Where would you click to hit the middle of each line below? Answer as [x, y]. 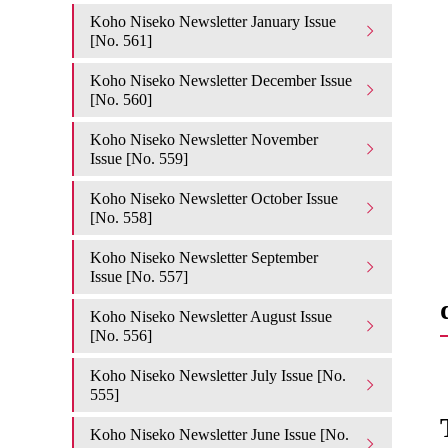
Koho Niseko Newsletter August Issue [211, 316]
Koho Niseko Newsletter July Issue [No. [218, 375]
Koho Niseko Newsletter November [204, 139]
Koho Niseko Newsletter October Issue [214, 198]
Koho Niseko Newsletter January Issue [213, 21]
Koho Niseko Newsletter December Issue [221, 80]
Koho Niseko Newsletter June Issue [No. [219, 434]
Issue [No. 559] [139, 158]
